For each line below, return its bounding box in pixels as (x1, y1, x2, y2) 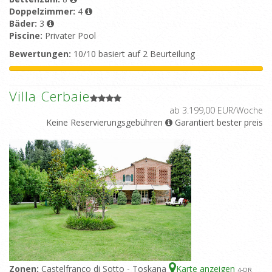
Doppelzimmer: (9, 5, 78, 18)
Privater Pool (45, 30, 96, 42)
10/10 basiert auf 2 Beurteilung (71, 48, 195, 60)
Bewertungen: (9, 48, 71, 60)
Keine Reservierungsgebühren (46, 117, 163, 129)
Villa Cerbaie (9, 87, 90, 106)
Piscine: (9, 30, 45, 42)
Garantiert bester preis (172, 117, 263, 129)
